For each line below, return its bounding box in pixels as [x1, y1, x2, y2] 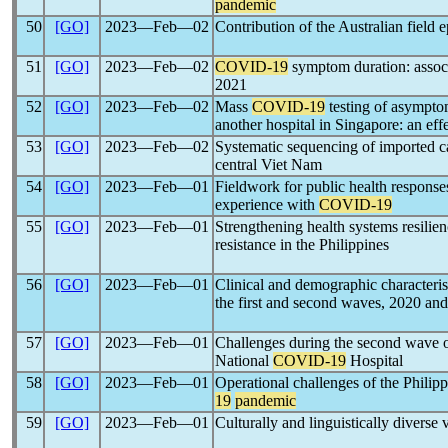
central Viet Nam [215, 156, 322, 173]
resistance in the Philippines [215, 236, 389, 253]
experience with [215, 196, 319, 213]
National [215, 352, 273, 369]
